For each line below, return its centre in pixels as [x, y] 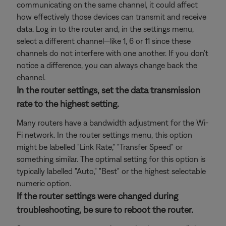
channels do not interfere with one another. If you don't [112, 53]
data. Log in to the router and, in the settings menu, [105, 29]
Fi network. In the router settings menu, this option [104, 135]
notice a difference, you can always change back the [107, 65]
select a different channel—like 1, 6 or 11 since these [104, 41]
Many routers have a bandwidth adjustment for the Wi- [112, 123]
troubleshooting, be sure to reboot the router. [105, 210]
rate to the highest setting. [68, 104]
